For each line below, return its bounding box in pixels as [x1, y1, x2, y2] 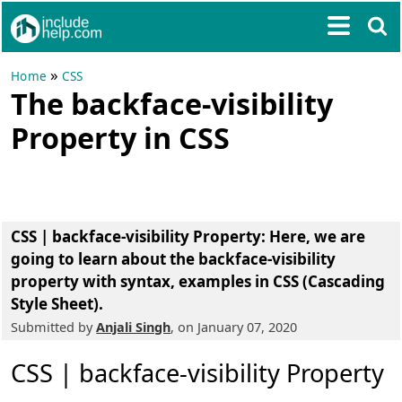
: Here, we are [261, 226, 366, 247]
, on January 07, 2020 [170, 319, 298, 336]
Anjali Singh [96, 319, 171, 336]
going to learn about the [11, 249, 199, 269]
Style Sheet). [11, 293, 104, 314]
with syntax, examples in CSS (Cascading [79, 271, 386, 292]
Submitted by [11, 319, 97, 336]
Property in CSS [11, 118, 231, 157]
